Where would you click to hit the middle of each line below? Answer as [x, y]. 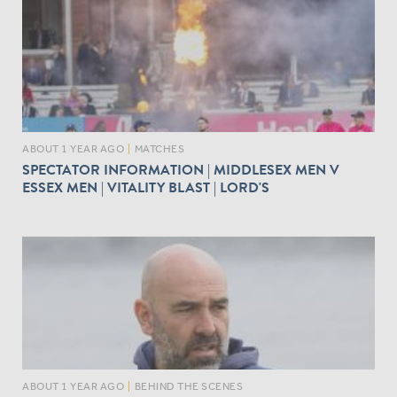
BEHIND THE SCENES [188, 386]
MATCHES [159, 148]
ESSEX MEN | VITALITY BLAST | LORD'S [146, 187]
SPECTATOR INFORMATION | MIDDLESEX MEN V [181, 170]
